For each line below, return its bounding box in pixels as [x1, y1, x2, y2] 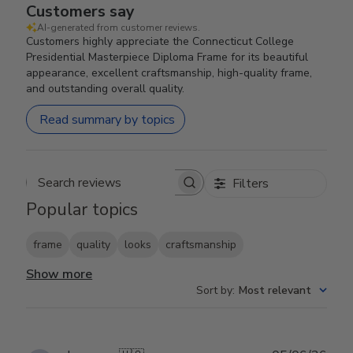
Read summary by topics [39, 110, 176, 128]
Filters [232, 175, 269, 192]
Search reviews [113, 181, 198, 199]
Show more [26, 266, 93, 284]
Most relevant [238, 283, 311, 299]
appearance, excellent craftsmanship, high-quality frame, [26, 65, 313, 80]
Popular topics [26, 198, 139, 221]
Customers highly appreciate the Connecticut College [26, 34, 295, 49]
